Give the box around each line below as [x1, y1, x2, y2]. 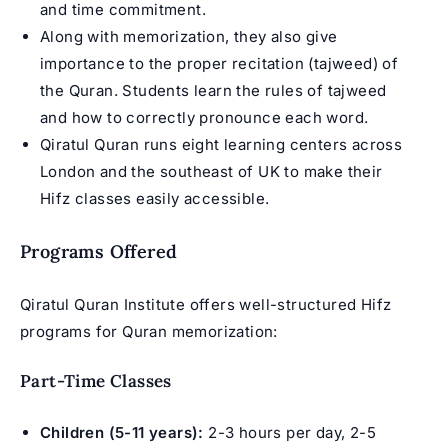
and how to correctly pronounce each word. [40, 107, 369, 127]
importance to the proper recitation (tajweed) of [40, 53, 399, 73]
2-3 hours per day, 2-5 [203, 422, 377, 442]
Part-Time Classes [20, 370, 172, 392]
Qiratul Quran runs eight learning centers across [40, 134, 403, 154]
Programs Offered [20, 239, 178, 263]
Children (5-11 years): [40, 422, 204, 442]
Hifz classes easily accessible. [40, 188, 270, 208]
